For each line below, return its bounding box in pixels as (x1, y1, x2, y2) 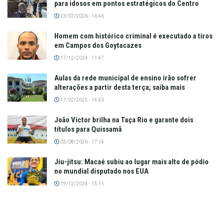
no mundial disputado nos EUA (54, 166, 148, 176)
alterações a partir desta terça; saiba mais (54, 82, 185, 92)
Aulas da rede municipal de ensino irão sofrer (54, 73, 196, 82)
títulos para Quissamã (54, 124, 122, 134)
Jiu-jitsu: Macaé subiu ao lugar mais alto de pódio (54, 157, 209, 166)
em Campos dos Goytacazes (54, 40, 142, 50)
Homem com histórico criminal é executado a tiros (54, 31, 213, 40)
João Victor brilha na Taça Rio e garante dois (54, 115, 193, 124)
